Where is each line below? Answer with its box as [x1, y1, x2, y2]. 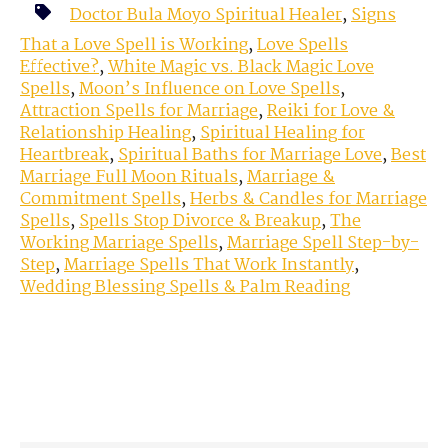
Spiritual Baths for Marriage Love [118, 142, 382, 170]
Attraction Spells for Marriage [20, 98, 258, 126]
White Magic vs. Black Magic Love [108, 54, 374, 82]
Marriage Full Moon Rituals [20, 164, 238, 192]
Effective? [20, 54, 99, 82]
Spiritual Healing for [200, 120, 365, 148]
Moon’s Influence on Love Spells [79, 76, 340, 104]
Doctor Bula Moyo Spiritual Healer [70, 2, 342, 30]
